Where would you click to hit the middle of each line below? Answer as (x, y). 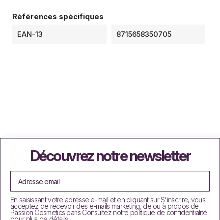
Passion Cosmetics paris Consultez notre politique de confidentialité (109, 212)
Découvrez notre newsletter (110, 156)
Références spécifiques (58, 16)
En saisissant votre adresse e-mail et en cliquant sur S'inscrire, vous (108, 200)
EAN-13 (30, 34)
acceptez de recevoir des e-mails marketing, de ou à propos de (105, 206)
